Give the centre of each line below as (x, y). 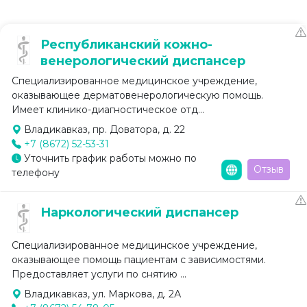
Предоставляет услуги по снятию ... (99, 274)
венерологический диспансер (143, 61)
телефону (36, 173)
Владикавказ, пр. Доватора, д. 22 (103, 130)
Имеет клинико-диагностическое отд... (108, 110)
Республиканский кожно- (127, 45)
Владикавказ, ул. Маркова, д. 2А (101, 294)
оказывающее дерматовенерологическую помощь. (137, 96)
